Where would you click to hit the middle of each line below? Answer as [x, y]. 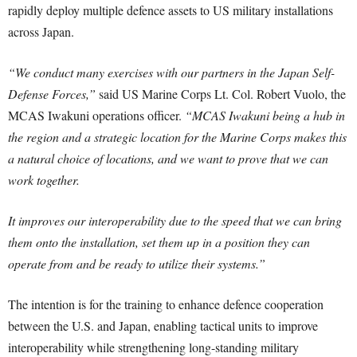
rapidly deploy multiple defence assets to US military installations [171, 10]
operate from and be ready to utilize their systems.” [137, 263]
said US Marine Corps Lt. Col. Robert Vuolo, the [221, 94]
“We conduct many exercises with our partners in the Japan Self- [171, 72]
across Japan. [41, 31]
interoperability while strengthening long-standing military [153, 347]
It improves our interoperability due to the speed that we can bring [175, 220]
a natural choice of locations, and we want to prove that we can [168, 158]
